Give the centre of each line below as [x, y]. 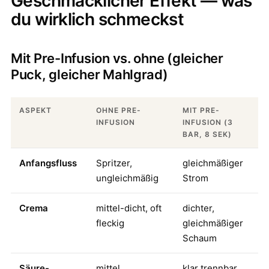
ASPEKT [35, 110]
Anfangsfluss [48, 163]
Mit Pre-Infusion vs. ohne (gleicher [117, 58]
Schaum [200, 238]
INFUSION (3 [208, 122]
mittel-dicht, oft [129, 208]
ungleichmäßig [127, 178]
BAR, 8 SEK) [207, 134]
